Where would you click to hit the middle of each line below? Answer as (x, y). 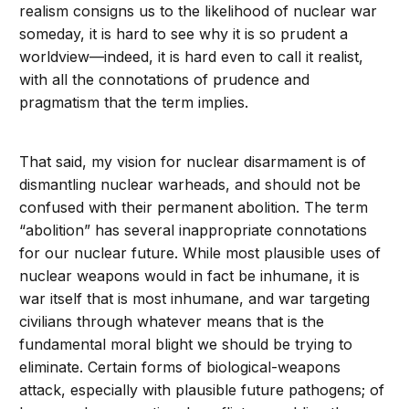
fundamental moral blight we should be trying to (186, 345)
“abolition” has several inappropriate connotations (194, 231)
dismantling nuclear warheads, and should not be (190, 185)
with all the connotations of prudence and (165, 80)
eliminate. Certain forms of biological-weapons (180, 367)
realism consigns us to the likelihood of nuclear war (199, 11)
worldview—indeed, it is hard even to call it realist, (192, 57)
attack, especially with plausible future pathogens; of (202, 390)
